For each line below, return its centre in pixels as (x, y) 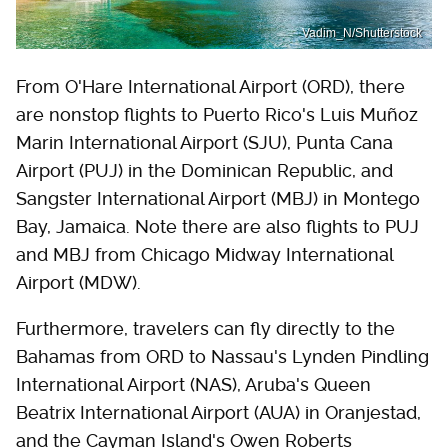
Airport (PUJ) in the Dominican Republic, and (204, 171)
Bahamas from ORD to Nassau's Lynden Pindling (222, 357)
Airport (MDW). (78, 283)
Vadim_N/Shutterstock (362, 33)
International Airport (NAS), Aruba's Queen (193, 385)
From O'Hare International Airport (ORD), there (210, 87)
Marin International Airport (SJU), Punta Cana (204, 143)
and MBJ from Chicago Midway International (204, 255)
